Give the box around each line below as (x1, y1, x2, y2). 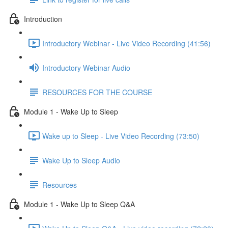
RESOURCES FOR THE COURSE (42, 87, 152, 97)
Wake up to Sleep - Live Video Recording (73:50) (42, 130, 199, 141)
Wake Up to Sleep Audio (42, 155, 120, 165)
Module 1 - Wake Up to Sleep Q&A (24, 198, 135, 209)
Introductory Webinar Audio (42, 62, 130, 73)
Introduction (24, 13, 62, 24)
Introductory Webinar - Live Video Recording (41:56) (42, 38, 211, 48)
